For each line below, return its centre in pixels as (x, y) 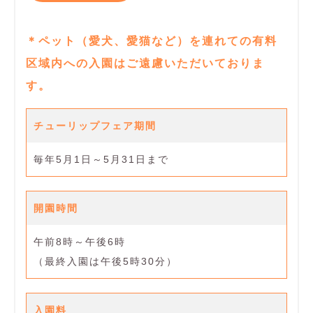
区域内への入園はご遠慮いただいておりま (145, 64)
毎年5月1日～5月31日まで (101, 160)
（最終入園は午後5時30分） (105, 262)
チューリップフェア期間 (95, 126)
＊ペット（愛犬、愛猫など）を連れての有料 (152, 41)
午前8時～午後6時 (80, 242)
